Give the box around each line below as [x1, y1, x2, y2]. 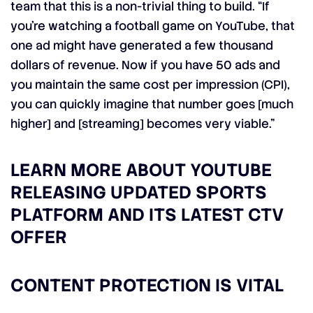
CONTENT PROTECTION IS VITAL [10, 274, 284, 297]
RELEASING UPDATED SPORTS [10, 181, 267, 204]
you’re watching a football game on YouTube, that [10, 18, 295, 34]
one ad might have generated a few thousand [10, 38, 273, 53]
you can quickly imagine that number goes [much [10, 96, 293, 112]
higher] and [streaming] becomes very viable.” [10, 116, 275, 131]
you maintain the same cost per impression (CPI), [10, 77, 290, 92]
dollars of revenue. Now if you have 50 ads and [10, 57, 280, 73]
